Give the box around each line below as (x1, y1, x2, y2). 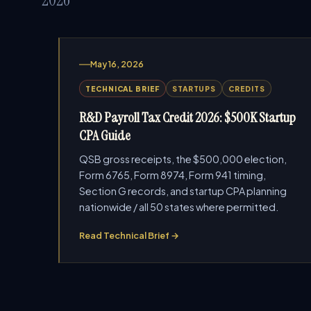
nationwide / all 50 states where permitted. (79, 201, 278, 213)
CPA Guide (79, 126, 131, 144)
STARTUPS (171, 84, 217, 93)
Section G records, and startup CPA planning (79, 185, 287, 197)
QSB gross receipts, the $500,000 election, (79, 153, 287, 165)
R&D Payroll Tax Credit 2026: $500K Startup (79, 108, 296, 126)
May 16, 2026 (90, 59, 144, 69)
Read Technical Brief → (79, 230, 179, 241)
